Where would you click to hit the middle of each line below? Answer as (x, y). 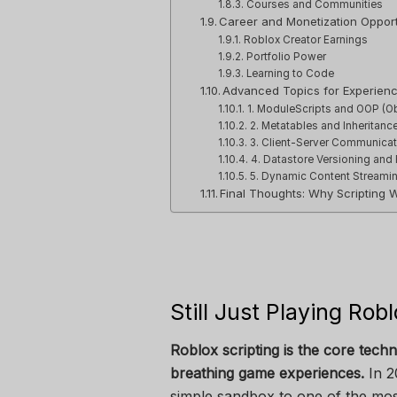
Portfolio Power (286, 57)
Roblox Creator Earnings (305, 40)
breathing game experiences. (267, 373)
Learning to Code (290, 74)
